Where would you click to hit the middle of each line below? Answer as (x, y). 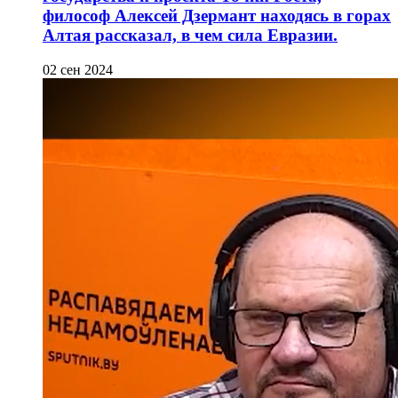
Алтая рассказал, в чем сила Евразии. (190, 36)
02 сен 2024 (78, 70)
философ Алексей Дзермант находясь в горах (217, 16)
